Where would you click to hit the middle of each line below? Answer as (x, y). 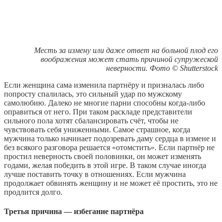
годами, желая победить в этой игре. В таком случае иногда (105, 165)
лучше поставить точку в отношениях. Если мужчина (95, 174)
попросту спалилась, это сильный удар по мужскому (93, 94)
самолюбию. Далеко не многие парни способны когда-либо (105, 103)
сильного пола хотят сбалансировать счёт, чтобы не (91, 120)
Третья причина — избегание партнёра (74, 212)
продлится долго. (33, 192)
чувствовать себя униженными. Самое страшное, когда (97, 129)
